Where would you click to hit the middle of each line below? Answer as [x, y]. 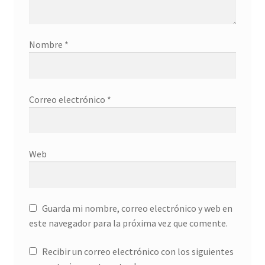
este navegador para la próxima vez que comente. [128, 223]
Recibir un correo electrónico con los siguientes [138, 251]
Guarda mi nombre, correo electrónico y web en [137, 209]
